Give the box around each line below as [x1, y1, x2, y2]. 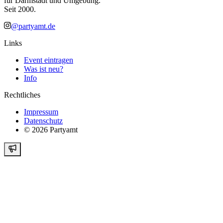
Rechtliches [4, 90, 40, 99]
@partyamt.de [11, 21, 55, 30]
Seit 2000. [4, 4, 36, 13]
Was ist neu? [24, 64, 63, 73]
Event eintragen [24, 55, 73, 64]
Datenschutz [24, 116, 63, 125]
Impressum [24, 107, 58, 116]
